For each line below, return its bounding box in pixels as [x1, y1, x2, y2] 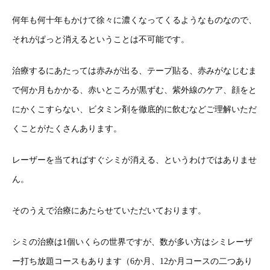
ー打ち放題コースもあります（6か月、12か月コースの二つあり [12, 257, 253, 266]
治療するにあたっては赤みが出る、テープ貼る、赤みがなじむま [12, 66, 257, 76]
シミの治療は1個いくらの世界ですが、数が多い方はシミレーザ [12, 237, 253, 247]
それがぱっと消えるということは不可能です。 [12, 35, 189, 45]
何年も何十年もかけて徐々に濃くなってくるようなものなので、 [12, 16, 257, 25]
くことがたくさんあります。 [12, 124, 122, 134]
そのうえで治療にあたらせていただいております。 [12, 206, 206, 216]
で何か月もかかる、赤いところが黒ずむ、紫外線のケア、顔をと [12, 86, 257, 95]
